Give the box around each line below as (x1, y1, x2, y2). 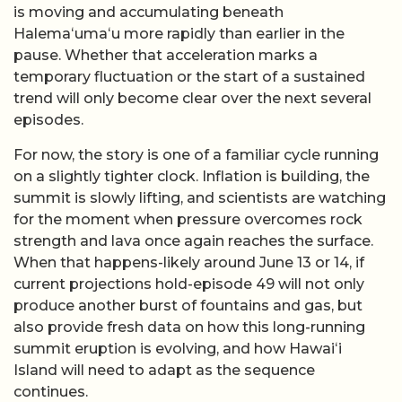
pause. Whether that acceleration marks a (13, 47, 318, 65)
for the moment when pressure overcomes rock (13, 210, 363, 228)
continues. (13, 382, 88, 400)
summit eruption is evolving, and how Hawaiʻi (13, 339, 342, 357)
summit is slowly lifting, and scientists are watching (13, 188, 386, 206)
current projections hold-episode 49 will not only (13, 275, 364, 293)
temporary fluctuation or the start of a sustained (13, 68, 365, 86)
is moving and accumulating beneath (13, 4, 284, 22)
